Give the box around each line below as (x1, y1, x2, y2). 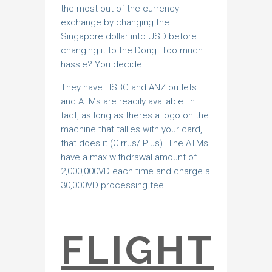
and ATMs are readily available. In (61, 96, 195, 107)
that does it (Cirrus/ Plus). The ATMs (61, 138, 208, 149)
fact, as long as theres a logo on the (61, 110, 209, 121)
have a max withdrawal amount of (61, 152, 197, 163)
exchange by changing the (61, 17, 169, 28)
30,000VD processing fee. (61, 180, 166, 191)
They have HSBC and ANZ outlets (61, 82, 197, 93)
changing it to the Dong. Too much (61, 45, 203, 56)
